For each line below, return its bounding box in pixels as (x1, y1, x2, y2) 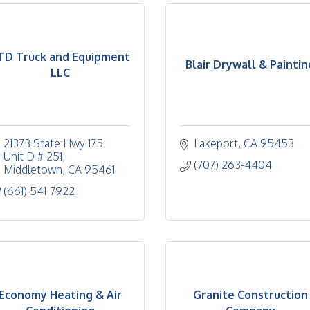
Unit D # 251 (3, 149, 62, 163)
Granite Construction (192, 287, 308, 302)
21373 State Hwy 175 (3, 136, 103, 150)
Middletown (3, 163, 62, 176)
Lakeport (194, 136, 238, 150)
